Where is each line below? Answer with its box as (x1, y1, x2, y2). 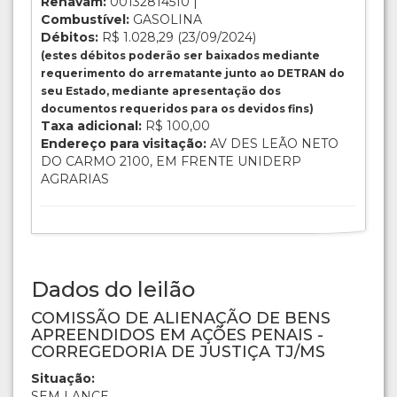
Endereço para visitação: (41, 136, 206, 152)
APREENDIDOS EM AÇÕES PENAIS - (31, 325, 323, 346)
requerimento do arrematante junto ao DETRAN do (41, 66, 345, 81)
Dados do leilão (31, 276, 195, 303)
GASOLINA (129, 12, 202, 28)
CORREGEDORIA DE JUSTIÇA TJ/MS (31, 342, 325, 362)
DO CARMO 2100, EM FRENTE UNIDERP (41, 153, 301, 170)
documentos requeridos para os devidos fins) (41, 102, 314, 116)
